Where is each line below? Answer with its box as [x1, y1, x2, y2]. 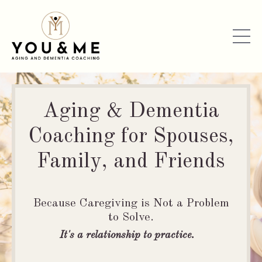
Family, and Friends [37, 151, 225, 173]
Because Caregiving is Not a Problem [33, 198, 229, 210]
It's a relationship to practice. [59, 230, 197, 241]
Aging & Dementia [43, 101, 219, 123]
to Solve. [108, 212, 154, 224]
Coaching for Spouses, [28, 126, 234, 148]
